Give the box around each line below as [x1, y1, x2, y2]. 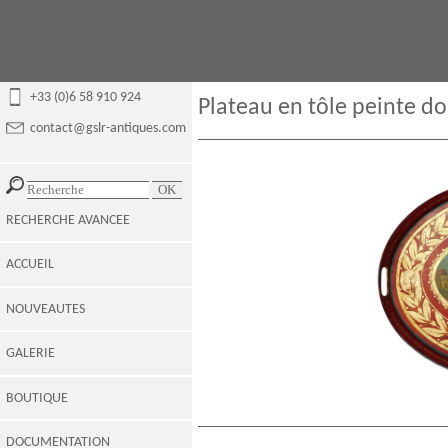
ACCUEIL [6, 257, 54, 272]
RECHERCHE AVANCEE [6, 212, 130, 228]
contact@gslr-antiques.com [30, 121, 186, 136]
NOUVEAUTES [6, 301, 85, 317]
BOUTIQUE [6, 390, 68, 406]
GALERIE [6, 346, 55, 361]
